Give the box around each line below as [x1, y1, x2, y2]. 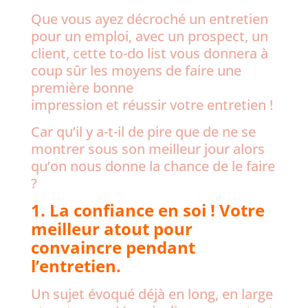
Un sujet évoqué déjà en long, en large [30, 285, 273, 303]
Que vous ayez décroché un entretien [30, 10, 268, 28]
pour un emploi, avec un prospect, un [30, 27, 268, 45]
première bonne [30, 78, 133, 97]
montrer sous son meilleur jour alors [30, 140, 265, 158]
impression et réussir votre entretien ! [30, 96, 273, 114]
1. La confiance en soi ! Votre [30, 199, 265, 221]
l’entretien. [30, 254, 121, 277]
